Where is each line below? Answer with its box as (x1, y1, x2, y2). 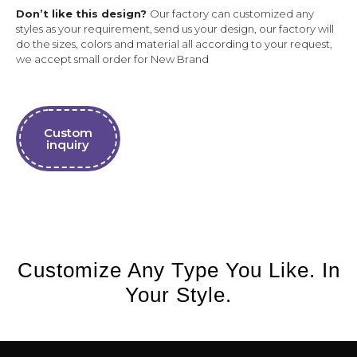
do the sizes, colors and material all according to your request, (16, 37, 332, 50)
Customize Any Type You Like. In (17, 258, 340, 282)
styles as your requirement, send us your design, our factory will (16, 22, 334, 35)
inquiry (46, 137, 90, 152)
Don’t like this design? (16, 7, 150, 20)
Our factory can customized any (150, 7, 314, 20)
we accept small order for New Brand (16, 53, 209, 65)
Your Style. (125, 283, 232, 307)
